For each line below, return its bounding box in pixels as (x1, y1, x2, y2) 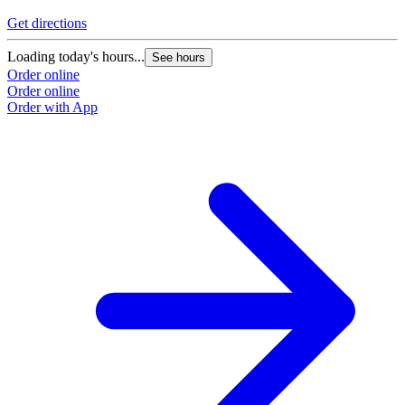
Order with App (7, 99, 98, 116)
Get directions (7, 15, 87, 32)
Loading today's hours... (7, 49, 145, 65)
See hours (152, 51, 205, 65)
